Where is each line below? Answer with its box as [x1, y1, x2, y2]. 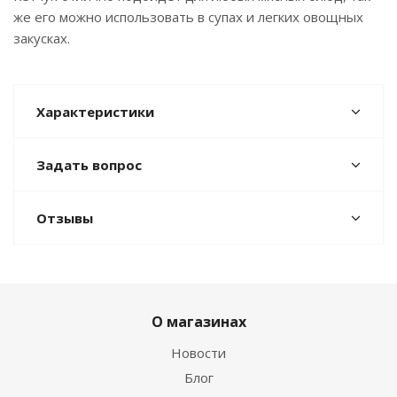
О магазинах [151, 312, 246, 331]
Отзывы [36, 209, 93, 227]
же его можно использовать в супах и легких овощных [13, 8, 363, 26]
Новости [171, 344, 226, 362]
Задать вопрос [36, 156, 142, 174]
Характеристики [36, 103, 154, 121]
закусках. [13, 29, 70, 47]
